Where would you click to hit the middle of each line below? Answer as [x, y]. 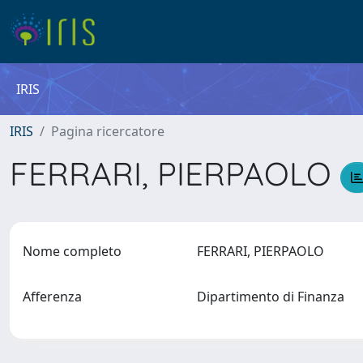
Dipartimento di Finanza [273, 297]
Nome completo [72, 251]
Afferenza [52, 297]
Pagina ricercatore [108, 131]
